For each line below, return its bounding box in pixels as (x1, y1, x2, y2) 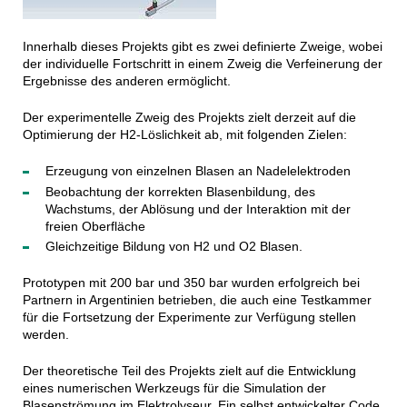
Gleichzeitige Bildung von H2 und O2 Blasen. (45, 239, 303, 253)
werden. (22, 327, 69, 342)
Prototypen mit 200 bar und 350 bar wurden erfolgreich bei (22, 275, 360, 290)
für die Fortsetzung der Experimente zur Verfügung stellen (22, 310, 356, 324)
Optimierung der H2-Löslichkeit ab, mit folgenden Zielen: (22, 127, 347, 142)
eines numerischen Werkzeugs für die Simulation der (22, 381, 326, 395)
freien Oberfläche (45, 218, 145, 233)
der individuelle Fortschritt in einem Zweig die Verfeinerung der (22, 56, 382, 71)
